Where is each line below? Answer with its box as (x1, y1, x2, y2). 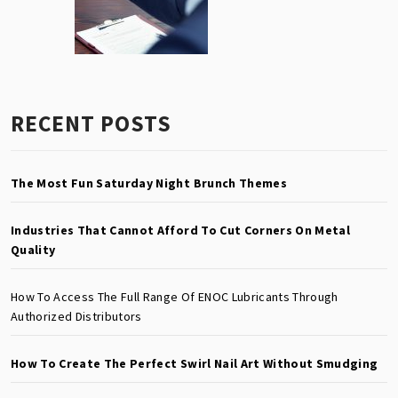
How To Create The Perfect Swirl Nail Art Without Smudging (11, 354, 378, 371)
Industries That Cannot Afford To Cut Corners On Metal (11, 221, 351, 238)
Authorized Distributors (11, 307, 142, 324)
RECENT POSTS (11, 108, 171, 138)
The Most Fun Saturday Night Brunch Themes (11, 174, 287, 191)
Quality (11, 241, 56, 258)
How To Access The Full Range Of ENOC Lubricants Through (11, 288, 338, 305)
